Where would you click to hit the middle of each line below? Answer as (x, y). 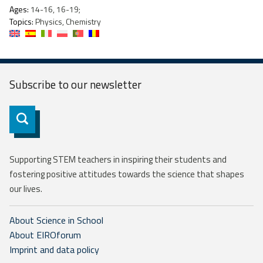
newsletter (116, 85)
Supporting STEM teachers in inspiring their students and (118, 160)
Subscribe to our (50, 85)
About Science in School (56, 220)
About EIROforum (45, 235)
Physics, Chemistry (67, 22)
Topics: (21, 22)
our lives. (26, 189)
